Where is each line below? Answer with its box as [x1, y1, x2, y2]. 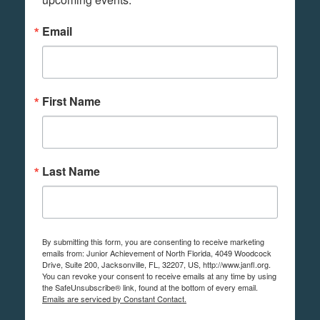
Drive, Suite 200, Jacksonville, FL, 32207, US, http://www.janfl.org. [42, 259, 271, 271]
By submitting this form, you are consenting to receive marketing [42, 236, 264, 248]
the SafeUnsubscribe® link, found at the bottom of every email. [42, 281, 258, 294]
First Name [42, 93, 101, 110]
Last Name [42, 163, 100, 180]
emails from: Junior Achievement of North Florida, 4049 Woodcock [42, 247, 271, 259]
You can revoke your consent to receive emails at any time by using [42, 270, 276, 282]
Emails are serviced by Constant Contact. [42, 293, 186, 305]
